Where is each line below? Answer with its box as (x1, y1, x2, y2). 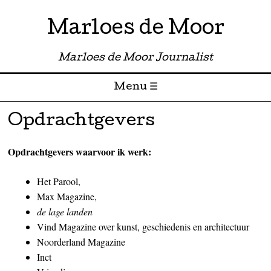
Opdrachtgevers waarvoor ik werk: (8, 145, 152, 159)
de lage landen (37, 205, 93, 218)
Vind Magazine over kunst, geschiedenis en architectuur (37, 220, 250, 233)
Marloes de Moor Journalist (58, 53, 213, 64)
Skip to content (6, 105, 64, 118)
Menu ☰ (113, 82, 158, 93)
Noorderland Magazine (37, 235, 126, 249)
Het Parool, (37, 175, 81, 188)
